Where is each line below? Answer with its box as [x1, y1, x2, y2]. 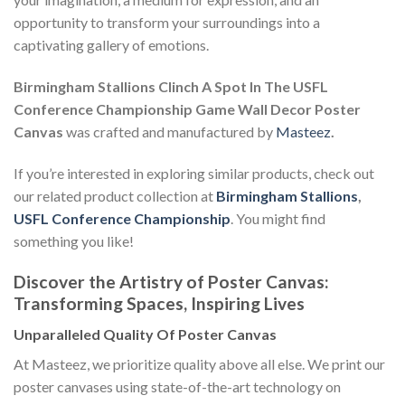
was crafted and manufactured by [63, 123, 276, 141]
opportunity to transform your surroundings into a [14, 14, 320, 32]
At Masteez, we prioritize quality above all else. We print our [14, 355, 385, 373]
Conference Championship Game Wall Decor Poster [14, 100, 361, 118]
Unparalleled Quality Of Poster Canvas [14, 325, 277, 344]
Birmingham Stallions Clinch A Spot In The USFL [14, 78, 328, 96]
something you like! [14, 231, 134, 250]
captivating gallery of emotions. [14, 36, 209, 54]
